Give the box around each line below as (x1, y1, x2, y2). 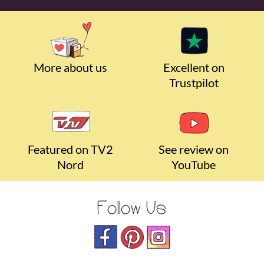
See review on (159, 142, 229, 157)
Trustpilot (169, 75, 219, 90)
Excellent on (163, 60, 225, 75)
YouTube (171, 157, 216, 172)
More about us (34, 60, 107, 75)
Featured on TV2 (28, 142, 113, 157)
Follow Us (97, 200, 167, 219)
